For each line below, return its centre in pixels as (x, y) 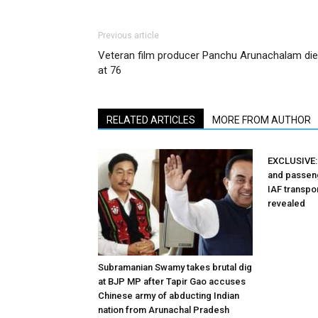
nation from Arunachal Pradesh (164, 310)
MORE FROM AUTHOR (262, 120)
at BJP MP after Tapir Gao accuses (172, 281)
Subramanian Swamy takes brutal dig (175, 267)
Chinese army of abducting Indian (169, 296)
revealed (286, 203)
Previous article (128, 35)
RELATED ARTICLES (151, 120)
